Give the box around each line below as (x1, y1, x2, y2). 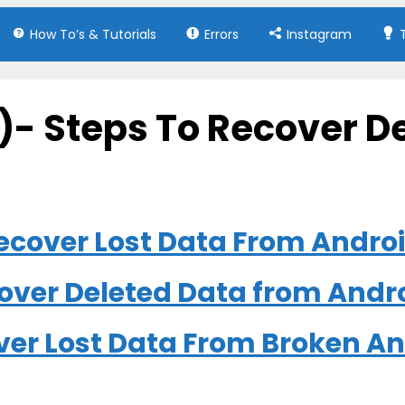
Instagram (287, 25, 353, 43)
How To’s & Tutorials (29, 25, 156, 43)
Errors (203, 25, 239, 43)
